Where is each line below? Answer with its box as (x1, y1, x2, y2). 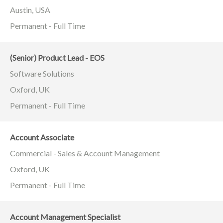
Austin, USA (10, 4, 50, 14)
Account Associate (10, 132, 74, 142)
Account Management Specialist (10, 212, 120, 222)
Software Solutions (10, 68, 74, 78)
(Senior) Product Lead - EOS (10, 52, 105, 62)
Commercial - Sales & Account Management (10, 148, 160, 158)
